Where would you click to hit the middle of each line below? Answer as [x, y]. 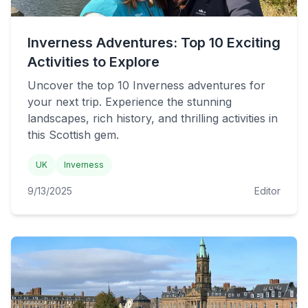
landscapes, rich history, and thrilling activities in [153, 118]
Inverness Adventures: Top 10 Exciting [154, 43]
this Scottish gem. [73, 135]
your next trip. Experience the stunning [130, 102]
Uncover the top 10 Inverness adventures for [146, 85]
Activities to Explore [93, 62]
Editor [267, 191]
